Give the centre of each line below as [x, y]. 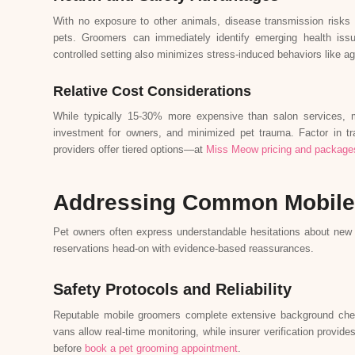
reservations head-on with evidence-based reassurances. [183, 248]
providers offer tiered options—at [130, 149]
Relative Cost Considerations [152, 91]
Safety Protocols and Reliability [172, 289]
